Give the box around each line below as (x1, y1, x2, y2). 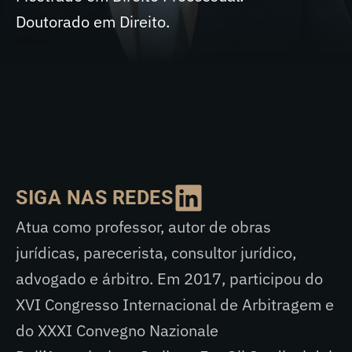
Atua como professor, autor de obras (16, 216, 271, 237)
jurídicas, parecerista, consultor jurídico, (16, 242, 296, 263)
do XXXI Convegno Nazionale (16, 320, 218, 341)
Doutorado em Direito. (16, 11, 170, 32)
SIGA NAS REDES (16, 186, 173, 209)
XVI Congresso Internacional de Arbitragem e (16, 294, 334, 315)
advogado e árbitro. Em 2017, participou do (16, 268, 323, 289)
